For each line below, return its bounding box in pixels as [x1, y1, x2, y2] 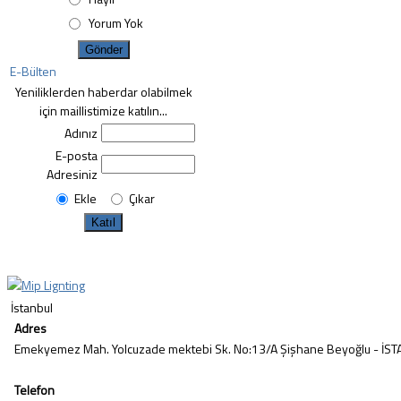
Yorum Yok [88, 13, 143, 32]
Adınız [64, 124, 98, 142]
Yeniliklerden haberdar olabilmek [14, 82, 192, 101]
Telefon [14, 380, 55, 399]
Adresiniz [47, 165, 98, 183]
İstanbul [11, 298, 53, 317]
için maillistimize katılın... [39, 101, 167, 120]
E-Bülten [10, 62, 56, 81]
